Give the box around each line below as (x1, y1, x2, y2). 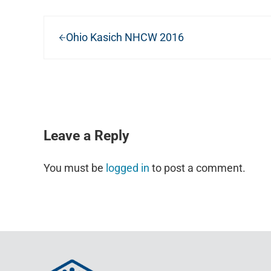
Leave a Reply (44, 127, 129, 143)
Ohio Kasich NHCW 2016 (65, 30, 184, 44)
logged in (106, 162, 149, 175)
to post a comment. (149, 162, 246, 175)
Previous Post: (43, 16, 111, 30)
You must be (44, 162, 106, 175)
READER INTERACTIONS (43, 94, 194, 110)
